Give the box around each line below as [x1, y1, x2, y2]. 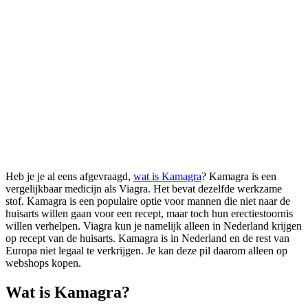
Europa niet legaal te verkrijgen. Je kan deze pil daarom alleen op [5, 244, 287, 256]
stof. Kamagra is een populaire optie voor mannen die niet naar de [5, 195, 290, 207]
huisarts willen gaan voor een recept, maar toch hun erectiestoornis [5, 207, 293, 219]
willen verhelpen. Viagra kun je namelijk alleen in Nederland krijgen [5, 219, 302, 232]
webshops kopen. [5, 256, 81, 269]
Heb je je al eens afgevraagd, [5, 170, 133, 182]
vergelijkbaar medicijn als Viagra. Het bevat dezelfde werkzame [5, 182, 282, 195]
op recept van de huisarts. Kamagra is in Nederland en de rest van [5, 232, 289, 244]
